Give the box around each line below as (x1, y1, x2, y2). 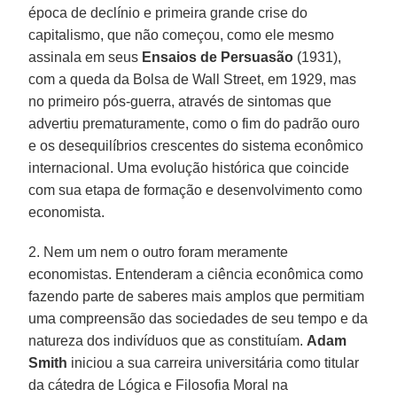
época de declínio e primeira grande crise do (28, 4, 308, 20)
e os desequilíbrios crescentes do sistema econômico (28, 137, 364, 153)
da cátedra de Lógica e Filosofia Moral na (28, 377, 289, 393)
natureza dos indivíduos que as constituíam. (28, 332, 307, 348)
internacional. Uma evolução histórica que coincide (28, 160, 350, 175)
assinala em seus (28, 49, 143, 65)
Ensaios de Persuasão (142, 49, 294, 65)
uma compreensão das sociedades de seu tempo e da (28, 310, 369, 326)
